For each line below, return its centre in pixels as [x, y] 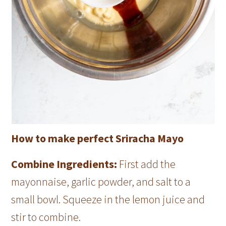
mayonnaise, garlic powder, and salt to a [101, 181]
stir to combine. [47, 217]
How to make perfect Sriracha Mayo [98, 138]
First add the [148, 164]
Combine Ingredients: [65, 164]
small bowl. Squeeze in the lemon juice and [108, 199]
